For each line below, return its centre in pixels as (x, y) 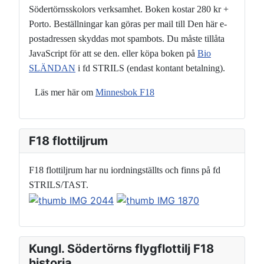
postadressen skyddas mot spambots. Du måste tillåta (127, 39)
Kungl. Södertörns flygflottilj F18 (121, 249)
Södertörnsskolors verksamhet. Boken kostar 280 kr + (129, 9)
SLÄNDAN (52, 68)
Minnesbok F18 (125, 93)
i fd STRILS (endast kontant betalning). (151, 68)
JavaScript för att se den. (74, 54)
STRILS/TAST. (59, 185)
